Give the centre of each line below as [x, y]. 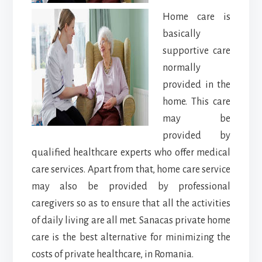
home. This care [196, 101]
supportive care [196, 51]
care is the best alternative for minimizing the [131, 237]
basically [181, 34]
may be [196, 118]
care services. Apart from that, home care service [131, 169]
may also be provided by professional [131, 186]
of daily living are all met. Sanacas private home [131, 220]
